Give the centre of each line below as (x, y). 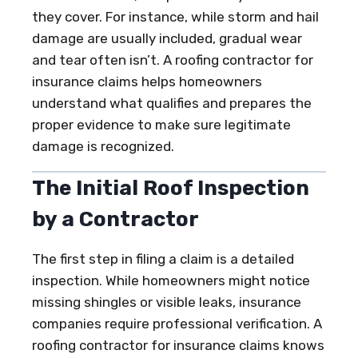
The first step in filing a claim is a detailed (163, 259)
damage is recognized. (103, 146)
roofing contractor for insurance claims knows (178, 345)
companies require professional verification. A (177, 323)
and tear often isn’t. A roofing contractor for (173, 60)
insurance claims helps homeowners (147, 81)
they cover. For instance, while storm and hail (175, 16)
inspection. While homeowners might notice (171, 280)
